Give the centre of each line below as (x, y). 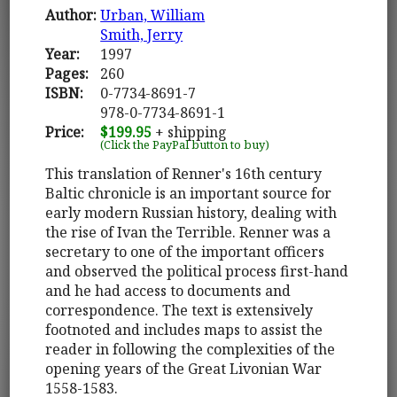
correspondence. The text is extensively (179, 310)
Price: (65, 132)
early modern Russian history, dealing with (191, 212)
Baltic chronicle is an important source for (189, 193)
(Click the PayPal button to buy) (185, 144)
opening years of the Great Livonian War (184, 368)
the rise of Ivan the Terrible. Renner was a (188, 232)
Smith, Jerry (142, 34)
